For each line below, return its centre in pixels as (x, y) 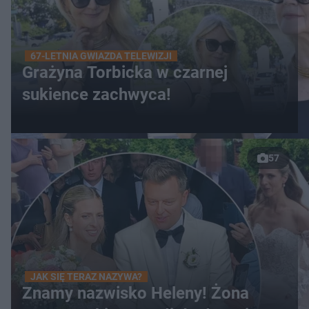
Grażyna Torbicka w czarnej (125, 72)
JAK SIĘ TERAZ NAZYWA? (86, 277)
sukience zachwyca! (97, 94)
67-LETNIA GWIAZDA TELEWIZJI (101, 56)
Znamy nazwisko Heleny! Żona (136, 293)
